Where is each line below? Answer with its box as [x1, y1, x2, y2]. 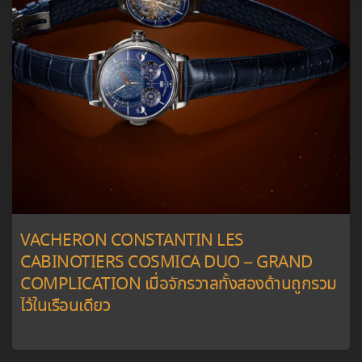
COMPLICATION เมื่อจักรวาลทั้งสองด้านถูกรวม [20, 272, 337, 298]
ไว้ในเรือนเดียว [20, 294, 110, 320]
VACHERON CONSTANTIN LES [20, 229, 244, 255]
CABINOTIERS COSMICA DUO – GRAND [20, 250, 313, 276]
